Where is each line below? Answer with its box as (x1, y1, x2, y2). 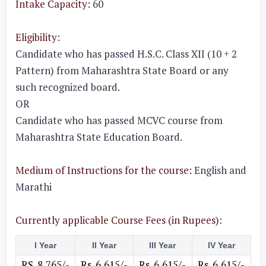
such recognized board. (15, 80, 120, 94)
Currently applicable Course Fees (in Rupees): (15, 213, 222, 227)
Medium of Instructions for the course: (15, 163, 192, 177)
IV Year (207, 240, 235, 250)
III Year (149, 240, 176, 250)
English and (191, 163, 246, 177)
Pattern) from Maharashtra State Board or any (15, 64, 229, 77)
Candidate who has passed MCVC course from (15, 113, 223, 127)
